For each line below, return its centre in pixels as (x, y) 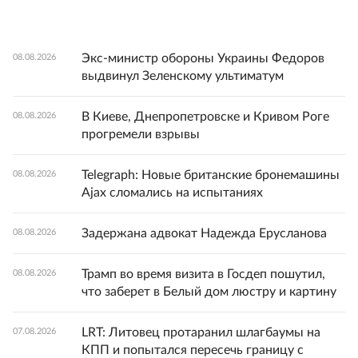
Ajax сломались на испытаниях (172, 193)
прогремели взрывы (141, 134)
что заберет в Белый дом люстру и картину (209, 292)
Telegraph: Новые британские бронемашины (211, 175)
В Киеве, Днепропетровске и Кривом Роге (205, 117)
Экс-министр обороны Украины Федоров (203, 58)
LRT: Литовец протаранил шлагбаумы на (201, 332)
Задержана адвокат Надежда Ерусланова (204, 233)
